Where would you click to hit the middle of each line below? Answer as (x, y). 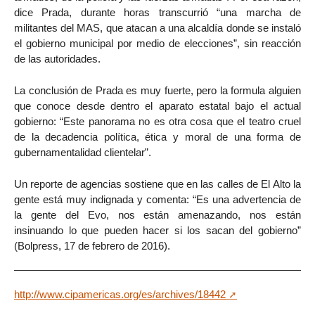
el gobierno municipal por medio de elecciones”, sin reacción (157, 44)
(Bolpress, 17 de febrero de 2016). (92, 245)
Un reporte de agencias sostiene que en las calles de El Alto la (157, 184)
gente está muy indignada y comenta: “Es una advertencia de (157, 199)
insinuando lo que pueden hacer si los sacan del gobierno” (157, 230)
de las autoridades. (57, 59)
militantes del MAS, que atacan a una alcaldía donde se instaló (157, 28)
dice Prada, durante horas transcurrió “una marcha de (157, 13)
